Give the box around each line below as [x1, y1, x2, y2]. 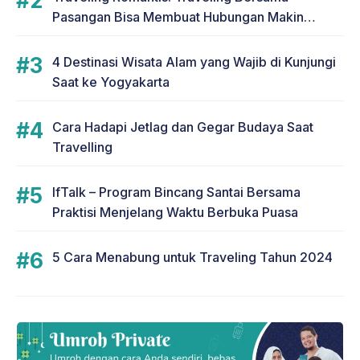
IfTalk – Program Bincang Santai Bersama [52, 183, 301, 200]
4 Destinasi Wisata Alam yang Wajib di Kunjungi [52, 53, 336, 70]
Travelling [52, 138, 112, 155]
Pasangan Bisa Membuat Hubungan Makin [52, 8, 304, 25]
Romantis [52, 28, 108, 45]
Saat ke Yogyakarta [52, 73, 170, 90]
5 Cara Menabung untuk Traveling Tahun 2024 [52, 248, 333, 265]
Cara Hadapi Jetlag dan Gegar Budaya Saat [52, 118, 313, 135]
